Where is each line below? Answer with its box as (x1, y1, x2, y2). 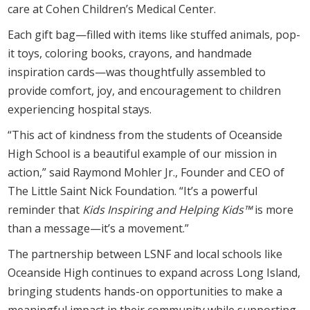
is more (252, 201, 294, 217)
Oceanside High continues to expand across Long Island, (8, 264, 301, 280)
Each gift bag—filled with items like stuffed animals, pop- (8, 26, 301, 42)
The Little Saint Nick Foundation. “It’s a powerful (8, 183, 258, 199)
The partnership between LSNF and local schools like (8, 246, 283, 262)
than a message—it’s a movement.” (8, 220, 190, 236)
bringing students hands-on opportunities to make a (8, 283, 283, 299)
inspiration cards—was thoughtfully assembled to (8, 64, 266, 80)
